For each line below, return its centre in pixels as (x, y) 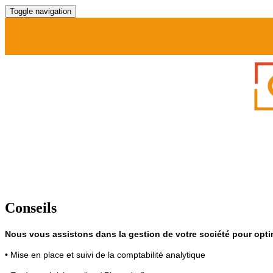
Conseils (31, 207)
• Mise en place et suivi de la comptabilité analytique (105, 254)
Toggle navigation (41, 11)
